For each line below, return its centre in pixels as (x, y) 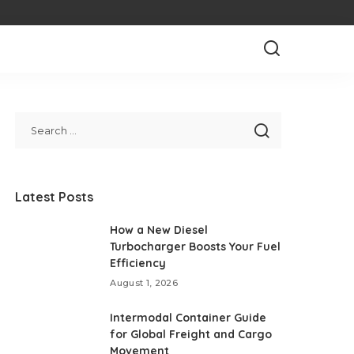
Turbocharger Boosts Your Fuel (196, 247)
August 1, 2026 (144, 283)
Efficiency (138, 263)
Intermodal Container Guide (188, 318)
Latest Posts (55, 197)
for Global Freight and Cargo (191, 334)
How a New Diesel (159, 230)
